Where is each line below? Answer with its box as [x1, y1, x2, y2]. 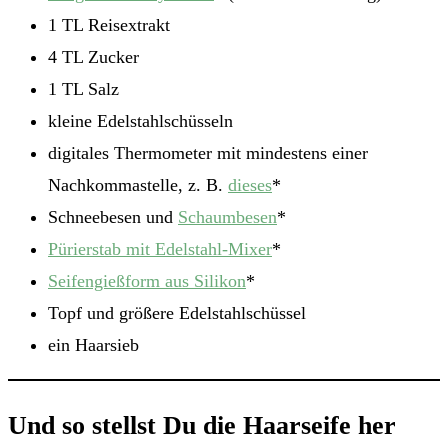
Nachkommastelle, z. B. [48, 175, 228, 196]
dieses [228, 175, 272, 196]
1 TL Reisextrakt [48, 15, 170, 36]
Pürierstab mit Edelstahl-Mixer [48, 239, 272, 260]
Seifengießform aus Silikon [48, 271, 246, 292]
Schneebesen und [48, 207, 178, 228]
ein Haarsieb [48, 335, 139, 356]
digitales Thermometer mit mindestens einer [48, 143, 368, 164]
